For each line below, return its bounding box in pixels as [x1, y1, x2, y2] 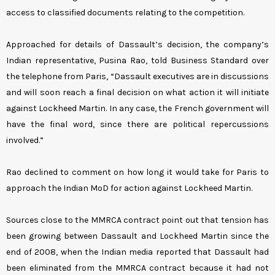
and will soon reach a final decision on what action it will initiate [6, 87, 269, 98]
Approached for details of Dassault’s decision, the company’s [6, 39, 269, 50]
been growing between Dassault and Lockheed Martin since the [6, 231, 269, 242]
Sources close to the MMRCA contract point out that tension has [6, 215, 269, 226]
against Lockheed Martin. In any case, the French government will [6, 103, 269, 114]
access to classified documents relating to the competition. [6, 7, 244, 18]
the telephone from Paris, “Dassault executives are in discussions [6, 71, 269, 82]
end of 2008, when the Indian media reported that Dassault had [6, 247, 269, 258]
